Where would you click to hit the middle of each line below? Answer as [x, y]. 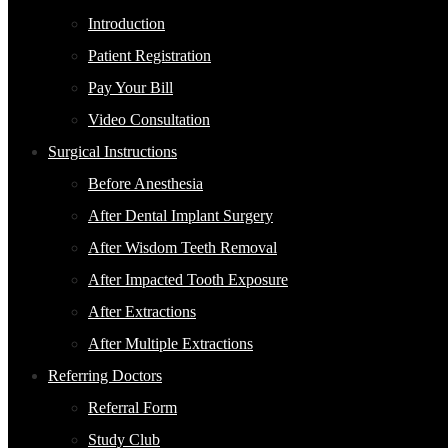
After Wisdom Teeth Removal [182, 247]
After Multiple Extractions [170, 343]
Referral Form [132, 407]
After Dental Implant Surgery [180, 215]
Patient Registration [149, 55]
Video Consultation [149, 119]
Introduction [126, 23]
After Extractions [142, 311]
